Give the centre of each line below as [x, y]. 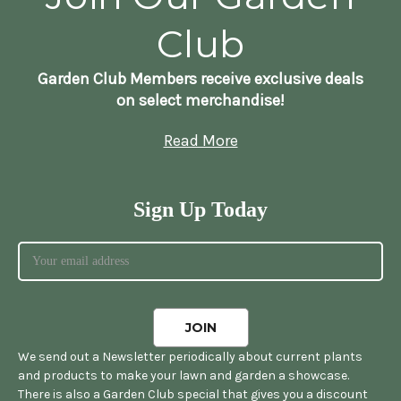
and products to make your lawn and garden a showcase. [183, 375]
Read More [200, 140]
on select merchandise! [200, 100]
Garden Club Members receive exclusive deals [200, 78]
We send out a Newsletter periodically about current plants [190, 356]
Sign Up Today [200, 209]
